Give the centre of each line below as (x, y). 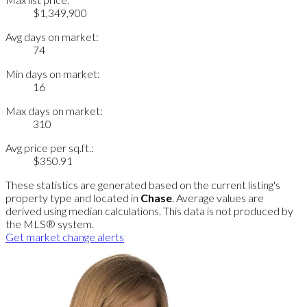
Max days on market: (54, 111)
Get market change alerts (65, 237)
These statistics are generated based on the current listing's (143, 185)
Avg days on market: (52, 37)
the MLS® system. (50, 224)
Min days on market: (53, 74)
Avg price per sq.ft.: (50, 148)
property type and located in (73, 198)
